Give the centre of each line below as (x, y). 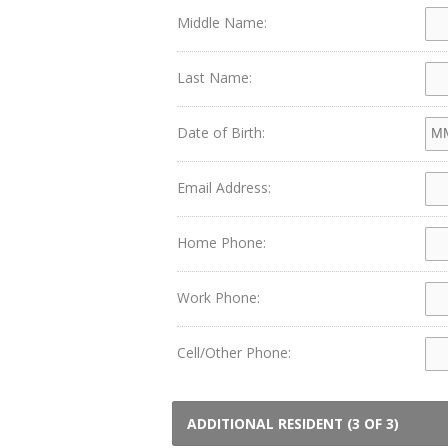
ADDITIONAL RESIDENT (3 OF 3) (293, 423)
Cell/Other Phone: (234, 352)
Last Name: (214, 77)
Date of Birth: (221, 132)
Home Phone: (221, 242)
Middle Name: (222, 22)
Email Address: (224, 187)
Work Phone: (218, 297)
